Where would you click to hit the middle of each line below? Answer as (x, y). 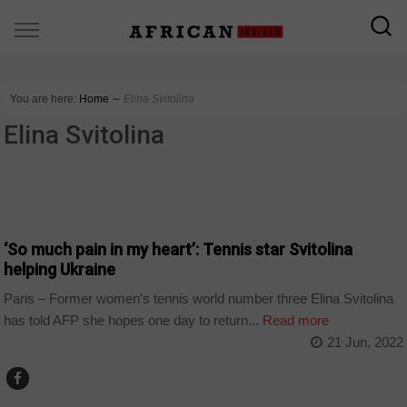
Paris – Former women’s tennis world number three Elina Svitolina (199, 299)
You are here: (44, 99)
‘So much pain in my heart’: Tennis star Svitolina (179, 249)
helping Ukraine (60, 269)
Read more (294, 321)
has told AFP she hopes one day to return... (132, 321)
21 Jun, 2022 (365, 342)
